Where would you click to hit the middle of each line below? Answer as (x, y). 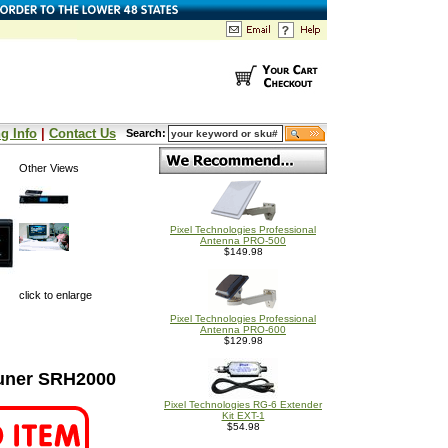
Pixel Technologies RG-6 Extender (243, 404)
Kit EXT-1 (243, 415)
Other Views (49, 168)
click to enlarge (55, 295)
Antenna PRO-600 (243, 329)
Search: (146, 133)
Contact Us (82, 133)
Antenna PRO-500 (243, 240)
